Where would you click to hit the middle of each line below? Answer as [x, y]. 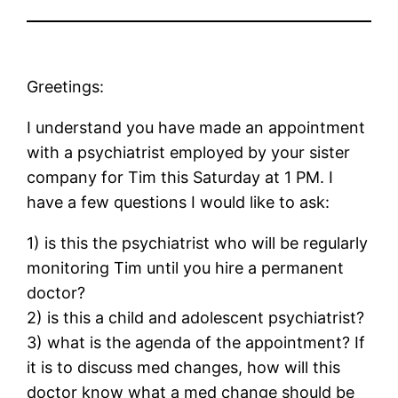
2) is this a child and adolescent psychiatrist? [196, 317]
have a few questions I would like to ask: [179, 202]
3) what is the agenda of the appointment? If [196, 342]
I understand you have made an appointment [196, 127]
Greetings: [66, 86]
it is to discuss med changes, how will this [184, 367]
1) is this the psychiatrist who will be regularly [198, 243]
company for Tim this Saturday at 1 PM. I [180, 177]
